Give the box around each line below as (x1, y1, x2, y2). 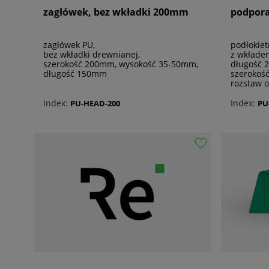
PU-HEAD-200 (70, 97, 120, 109)
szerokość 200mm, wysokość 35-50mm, (43, 58, 198, 70)
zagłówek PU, (43, 39, 95, 51)
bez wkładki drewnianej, (43, 49, 140, 61)
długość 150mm (43, 68, 107, 80)
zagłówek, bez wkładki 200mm (43, 5, 189, 19)
